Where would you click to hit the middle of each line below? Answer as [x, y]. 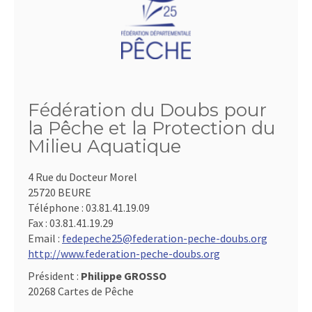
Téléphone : [57, 208]
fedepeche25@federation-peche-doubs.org [165, 238]
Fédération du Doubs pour [147, 110]
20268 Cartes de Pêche [81, 291]
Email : [45, 238]
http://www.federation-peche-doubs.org [124, 253]
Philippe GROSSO [124, 276]
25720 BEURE [60, 192]
